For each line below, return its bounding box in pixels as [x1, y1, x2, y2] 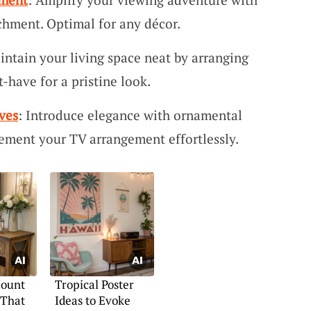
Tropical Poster [54, 276, 134, 293]
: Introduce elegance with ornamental [17, 106, 242, 124]
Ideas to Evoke [54, 292, 131, 309]
